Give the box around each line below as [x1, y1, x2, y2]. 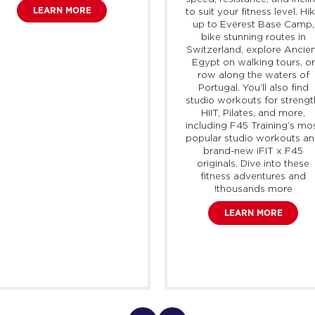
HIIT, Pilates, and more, [201, 108, 306, 118]
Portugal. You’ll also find [198, 82, 309, 93]
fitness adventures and [200, 171, 307, 181]
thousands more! [216, 184, 292, 194]
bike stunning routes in [200, 32, 306, 42]
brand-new [203, 146, 257, 156]
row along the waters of [197, 70, 309, 80]
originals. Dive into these [197, 158, 310, 169]
